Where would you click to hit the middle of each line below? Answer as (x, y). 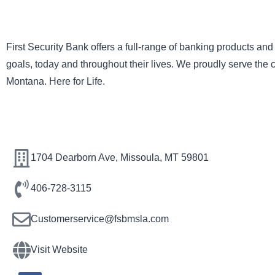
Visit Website (59, 250)
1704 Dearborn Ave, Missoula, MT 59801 (120, 157)
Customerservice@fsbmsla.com (100, 219)
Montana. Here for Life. (56, 81)
